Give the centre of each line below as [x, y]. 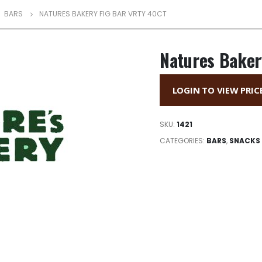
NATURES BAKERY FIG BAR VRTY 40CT [103, 14]
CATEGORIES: [183, 141]
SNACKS [245, 141]
